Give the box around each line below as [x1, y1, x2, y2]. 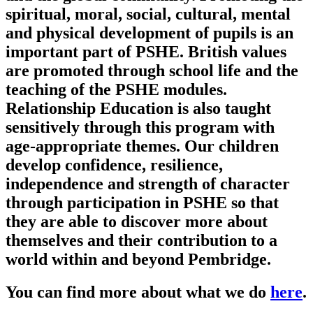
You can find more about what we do [6, 282, 270, 301]
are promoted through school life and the [6, 61, 298, 80]
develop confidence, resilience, [6, 155, 223, 174]
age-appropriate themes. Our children [6, 136, 279, 155]
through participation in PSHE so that [6, 193, 279, 212]
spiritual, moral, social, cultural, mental [6, 4, 291, 23]
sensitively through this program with [6, 117, 275, 136]
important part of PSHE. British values [6, 42, 286, 61]
